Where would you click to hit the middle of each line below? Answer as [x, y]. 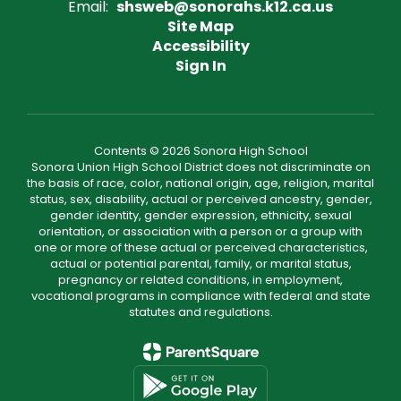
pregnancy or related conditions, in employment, [200, 280]
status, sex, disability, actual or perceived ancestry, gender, [200, 199]
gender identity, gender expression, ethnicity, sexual [200, 215]
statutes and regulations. [200, 312]
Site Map [200, 26]
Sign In [200, 66]
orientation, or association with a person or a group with [200, 231]
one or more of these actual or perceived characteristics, [200, 247]
